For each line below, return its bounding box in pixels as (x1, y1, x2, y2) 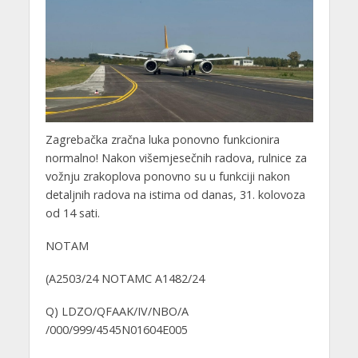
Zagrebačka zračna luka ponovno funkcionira (45, 131, 280, 147)
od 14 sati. (45, 205, 100, 221)
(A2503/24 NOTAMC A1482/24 (45, 270, 205, 286)
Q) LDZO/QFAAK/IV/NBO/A (45, 303, 189, 319)
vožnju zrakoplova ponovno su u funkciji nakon (45, 168, 290, 184)
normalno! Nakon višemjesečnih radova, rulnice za (45, 149, 307, 165)
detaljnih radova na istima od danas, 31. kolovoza (45, 186, 305, 202)
